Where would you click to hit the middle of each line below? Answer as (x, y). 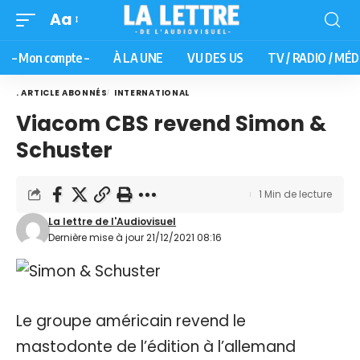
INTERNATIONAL (152, 92)
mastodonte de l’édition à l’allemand (156, 346)
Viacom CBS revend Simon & (171, 123)
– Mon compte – (51, 57)
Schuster (64, 150)
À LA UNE (138, 57)
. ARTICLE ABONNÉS (62, 92)
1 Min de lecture (295, 194)
